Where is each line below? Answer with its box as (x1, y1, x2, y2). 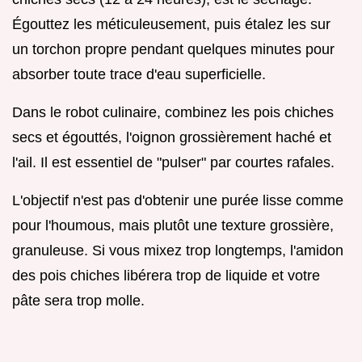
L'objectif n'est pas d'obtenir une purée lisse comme (12, 192, 343, 208)
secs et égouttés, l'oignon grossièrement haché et (12, 128, 331, 145)
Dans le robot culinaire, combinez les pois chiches (12, 103, 334, 120)
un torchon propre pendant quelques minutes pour (12, 40, 335, 57)
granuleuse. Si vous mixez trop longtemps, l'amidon (12, 242, 343, 259)
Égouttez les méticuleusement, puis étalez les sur (12, 15, 330, 32)
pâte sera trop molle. (12, 292, 145, 309)
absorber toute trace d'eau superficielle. (12, 65, 266, 82)
